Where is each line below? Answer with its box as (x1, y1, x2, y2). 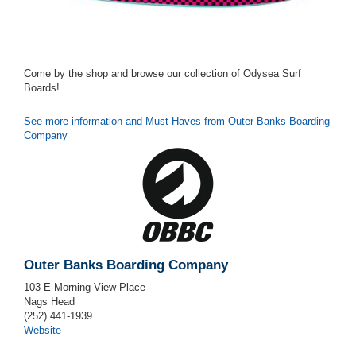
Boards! (24, 82, 60, 94)
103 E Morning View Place (24, 281, 145, 293)
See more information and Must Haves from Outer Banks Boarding (24, 115, 330, 127)
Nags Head (24, 296, 75, 308)
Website (24, 324, 61, 336)
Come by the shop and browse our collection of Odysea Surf (24, 68, 301, 79)
